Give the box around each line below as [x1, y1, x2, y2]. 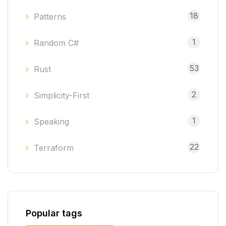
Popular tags [26, 208, 82, 218]
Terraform [34, 143, 74, 153]
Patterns [34, 12, 66, 22]
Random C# [34, 38, 79, 48]
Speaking [34, 117, 69, 127]
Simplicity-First [34, 90, 89, 100]
